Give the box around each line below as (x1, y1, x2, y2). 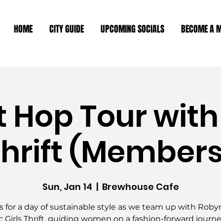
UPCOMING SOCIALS (101, 23, 164, 36)
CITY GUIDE (49, 23, 84, 36)
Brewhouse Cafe (102, 181, 179, 193)
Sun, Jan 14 (42, 181, 92, 193)
